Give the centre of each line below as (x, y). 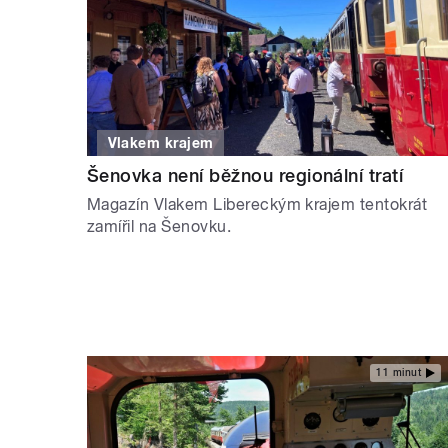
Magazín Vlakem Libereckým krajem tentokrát (257, 205)
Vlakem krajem (160, 143)
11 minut (398, 372)
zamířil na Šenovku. (161, 227)
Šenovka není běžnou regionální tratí (245, 176)
